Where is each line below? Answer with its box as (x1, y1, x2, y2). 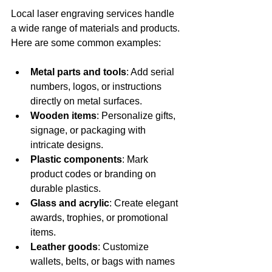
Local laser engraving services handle (11, 8, 177, 19)
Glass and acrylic (30, 197, 109, 208)
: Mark (122, 154, 151, 165)
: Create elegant (109, 197, 180, 208)
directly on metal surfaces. (30, 95, 142, 106)
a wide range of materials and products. (11, 22, 182, 33)
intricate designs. (30, 139, 103, 150)
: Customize (98, 241, 151, 252)
